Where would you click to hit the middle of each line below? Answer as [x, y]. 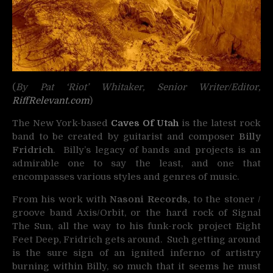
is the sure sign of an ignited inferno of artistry [136, 253]
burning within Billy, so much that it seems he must [136, 266]
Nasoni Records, [150, 199]
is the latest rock [220, 123]
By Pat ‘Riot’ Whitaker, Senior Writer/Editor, [138, 87]
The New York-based [62, 123]
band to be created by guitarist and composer [126, 136]
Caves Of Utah [145, 123]
